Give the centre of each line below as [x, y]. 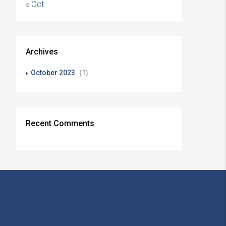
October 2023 [53, 73]
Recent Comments [60, 123]
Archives [42, 52]
